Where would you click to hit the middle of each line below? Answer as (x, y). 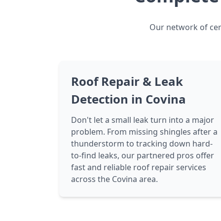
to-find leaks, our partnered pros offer (143, 155)
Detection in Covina (129, 99)
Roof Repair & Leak (127, 81)
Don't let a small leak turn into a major (143, 120)
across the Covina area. (114, 179)
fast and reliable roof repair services (139, 167)
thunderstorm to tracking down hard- (142, 144)
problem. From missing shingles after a (144, 132)
